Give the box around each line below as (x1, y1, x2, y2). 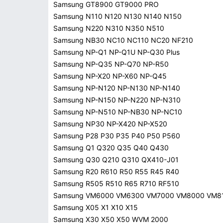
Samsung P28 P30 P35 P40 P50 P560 (53, 131, 180, 140)
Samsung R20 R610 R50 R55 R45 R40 (53, 167, 179, 176)
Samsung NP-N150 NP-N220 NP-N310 (53, 96, 181, 104)
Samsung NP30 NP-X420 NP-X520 (53, 119, 167, 128)
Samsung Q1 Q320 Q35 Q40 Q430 (53, 143, 169, 152)
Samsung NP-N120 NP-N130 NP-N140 (53, 84, 180, 92)
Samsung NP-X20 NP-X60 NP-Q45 (53, 72, 167, 80)
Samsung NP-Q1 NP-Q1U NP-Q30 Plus (53, 48, 180, 56)
